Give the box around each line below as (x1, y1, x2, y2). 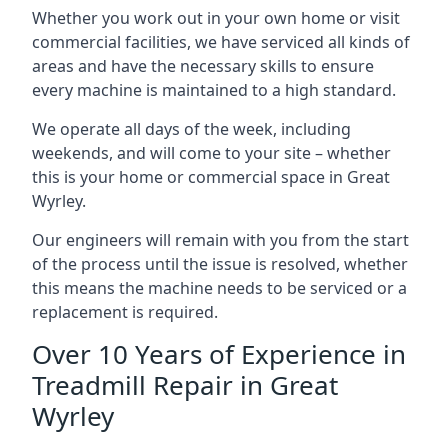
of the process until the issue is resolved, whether (32, 253, 408, 275)
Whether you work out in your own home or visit (32, 7, 400, 29)
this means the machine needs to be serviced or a (32, 277, 407, 299)
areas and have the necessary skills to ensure (32, 55, 374, 77)
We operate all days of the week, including (32, 118, 351, 140)
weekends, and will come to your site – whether (32, 142, 391, 164)
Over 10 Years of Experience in (32, 336, 406, 372)
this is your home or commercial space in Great (32, 166, 390, 188)
